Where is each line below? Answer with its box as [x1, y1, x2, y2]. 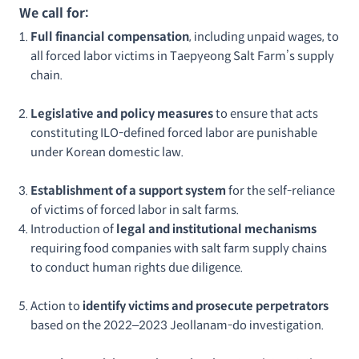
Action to [30, 299, 83, 313]
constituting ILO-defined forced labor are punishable [30, 126, 317, 140]
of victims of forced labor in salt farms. [30, 203, 241, 217]
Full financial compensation [30, 30, 189, 44]
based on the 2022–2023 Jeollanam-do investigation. [30, 318, 324, 333]
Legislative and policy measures [30, 107, 213, 121]
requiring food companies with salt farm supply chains [30, 241, 327, 256]
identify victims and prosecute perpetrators [83, 299, 329, 313]
